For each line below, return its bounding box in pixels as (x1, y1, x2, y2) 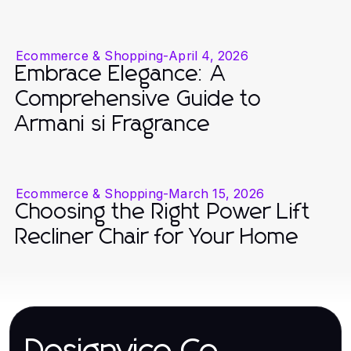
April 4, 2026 (168, 47, 248, 63)
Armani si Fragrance (16, 113, 211, 136)
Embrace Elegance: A (16, 63, 226, 85)
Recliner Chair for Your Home (16, 226, 299, 248)
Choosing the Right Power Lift (16, 201, 311, 223)
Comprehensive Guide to (16, 88, 262, 110)
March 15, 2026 (168, 185, 265, 201)
